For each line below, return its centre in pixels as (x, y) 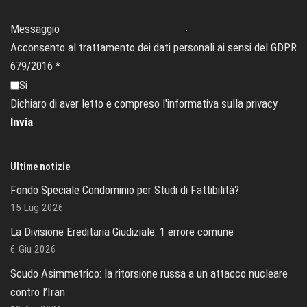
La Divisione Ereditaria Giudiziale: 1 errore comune (122, 231)
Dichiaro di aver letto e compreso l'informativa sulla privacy (144, 103)
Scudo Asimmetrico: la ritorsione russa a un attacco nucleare (149, 273)
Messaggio (35, 28)
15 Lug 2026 (37, 207)
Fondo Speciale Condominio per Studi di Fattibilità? (125, 189)
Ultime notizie (40, 166)
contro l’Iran (38, 292)
